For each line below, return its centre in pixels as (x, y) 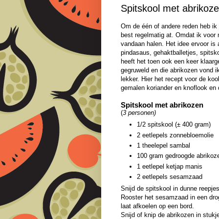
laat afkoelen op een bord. (157, 206)
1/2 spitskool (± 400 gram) (174, 125)
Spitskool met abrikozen (162, 105)
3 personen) (139, 112)
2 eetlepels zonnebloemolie (175, 135)
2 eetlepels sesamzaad (170, 176)
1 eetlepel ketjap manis (170, 166)
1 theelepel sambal (164, 145)
